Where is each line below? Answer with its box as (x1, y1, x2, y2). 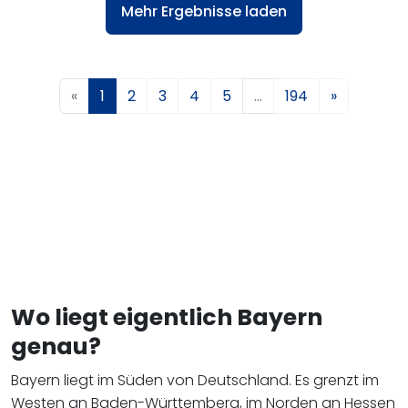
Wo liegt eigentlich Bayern (11, 301, 322, 334)
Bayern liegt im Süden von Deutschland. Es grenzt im (11, 370, 379, 392)
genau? (11, 331, 101, 363)
